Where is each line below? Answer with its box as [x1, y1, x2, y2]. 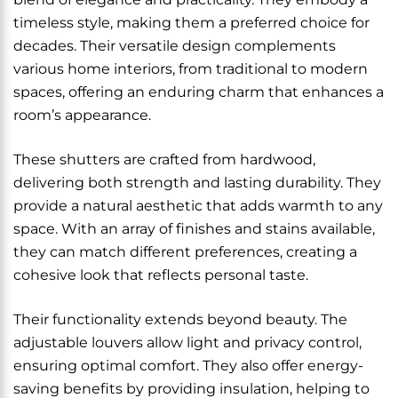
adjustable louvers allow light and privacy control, [13, 334, 362, 351]
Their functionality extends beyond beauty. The [13, 311, 347, 328]
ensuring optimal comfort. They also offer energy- [13, 357, 363, 374]
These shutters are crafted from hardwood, [13, 151, 315, 168]
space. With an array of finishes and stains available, [13, 220, 375, 237]
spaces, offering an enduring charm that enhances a [13, 84, 384, 100]
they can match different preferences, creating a [13, 243, 357, 260]
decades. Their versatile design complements [13, 37, 336, 54]
